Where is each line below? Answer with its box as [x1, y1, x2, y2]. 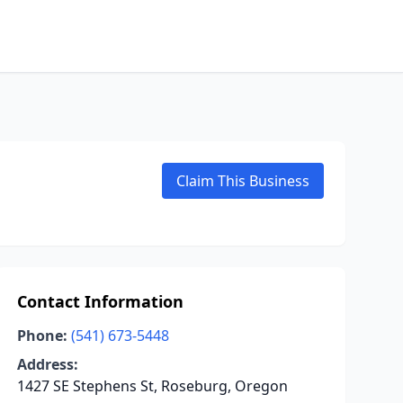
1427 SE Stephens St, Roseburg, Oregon [16, 376, 288, 396]
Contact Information [16, 291, 184, 312]
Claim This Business [176, 171, 309, 191]
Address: [16, 354, 78, 374]
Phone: [16, 326, 67, 345]
